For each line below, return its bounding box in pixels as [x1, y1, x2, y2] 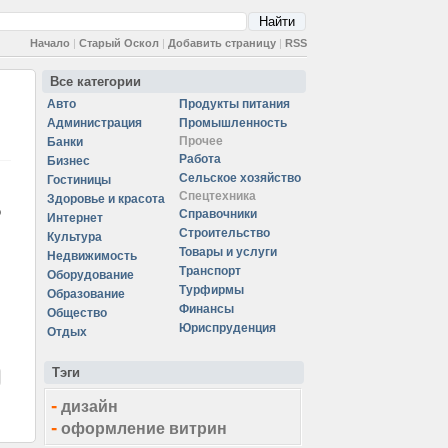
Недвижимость [47, 249, 137, 263]
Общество [47, 306, 107, 320]
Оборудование [47, 268, 134, 282]
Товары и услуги [179, 245, 277, 259]
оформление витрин [61, 420, 227, 437]
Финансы [179, 302, 234, 316]
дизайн [61, 398, 118, 415]
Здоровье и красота [47, 192, 165, 206]
